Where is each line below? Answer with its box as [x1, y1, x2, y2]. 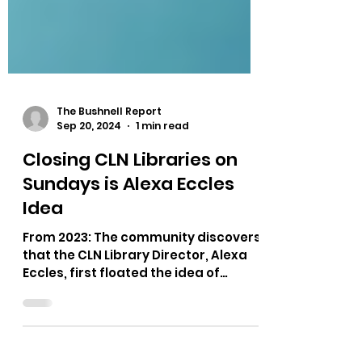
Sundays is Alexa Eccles [23, 222, 234, 247]
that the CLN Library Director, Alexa [23, 297, 247, 314]
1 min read [136, 170, 189, 183]
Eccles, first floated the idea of [23, 315, 220, 332]
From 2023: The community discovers [23, 280, 261, 297]
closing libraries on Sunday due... [23, 333, 233, 350]
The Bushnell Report [57, 154, 162, 169]
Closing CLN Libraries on [23, 198, 238, 223]
